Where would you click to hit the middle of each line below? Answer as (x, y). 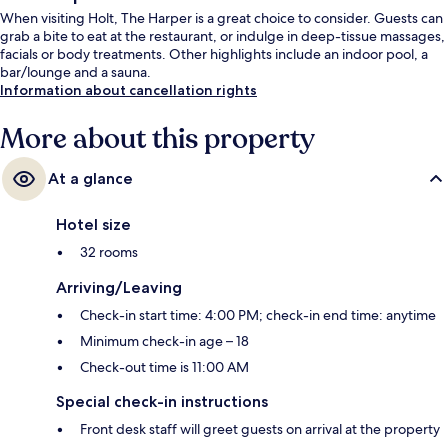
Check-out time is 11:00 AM (164, 366)
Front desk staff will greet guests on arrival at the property (260, 428)
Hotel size (93, 224)
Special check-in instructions (162, 401)
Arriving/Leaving (119, 287)
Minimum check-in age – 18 (164, 340)
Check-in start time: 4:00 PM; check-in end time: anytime (258, 314)
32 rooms (109, 251)
